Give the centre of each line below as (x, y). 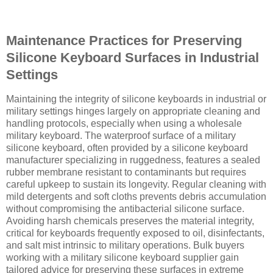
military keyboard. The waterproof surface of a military (121, 135)
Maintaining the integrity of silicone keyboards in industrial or (136, 99)
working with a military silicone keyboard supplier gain (122, 257)
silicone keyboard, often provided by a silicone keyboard (127, 147)
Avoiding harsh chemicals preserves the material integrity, (130, 221)
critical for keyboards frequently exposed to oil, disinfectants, (135, 233)
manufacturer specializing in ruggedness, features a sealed (133, 160)
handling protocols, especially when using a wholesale (124, 123)
